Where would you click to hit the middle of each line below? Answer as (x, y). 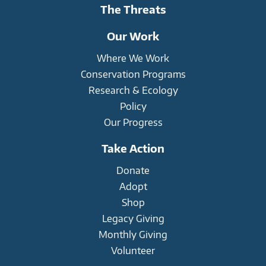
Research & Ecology (133, 90)
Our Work (133, 36)
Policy (133, 106)
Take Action (133, 148)
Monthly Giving (133, 234)
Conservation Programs (133, 74)
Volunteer (133, 250)
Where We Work (133, 58)
